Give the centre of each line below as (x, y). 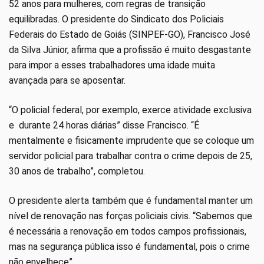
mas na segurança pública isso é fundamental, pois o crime (129, 247)
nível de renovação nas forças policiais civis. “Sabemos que (131, 216)
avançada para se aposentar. (67, 80)
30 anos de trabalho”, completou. (77, 171)
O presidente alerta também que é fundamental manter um (131, 201)
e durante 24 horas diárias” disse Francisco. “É (104, 125)
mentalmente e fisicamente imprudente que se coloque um (131, 141)
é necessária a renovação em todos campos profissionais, (128, 231)
